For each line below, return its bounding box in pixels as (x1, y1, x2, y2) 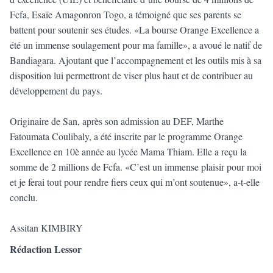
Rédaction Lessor (10, 242, 82, 257)
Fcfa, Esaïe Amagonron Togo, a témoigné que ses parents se (10, 8, 241, 21)
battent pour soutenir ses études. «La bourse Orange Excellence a (10, 23, 259, 37)
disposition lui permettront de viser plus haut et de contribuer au (10, 69, 253, 82)
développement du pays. (10, 84, 102, 97)
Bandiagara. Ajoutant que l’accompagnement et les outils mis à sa (10, 54, 261, 67)
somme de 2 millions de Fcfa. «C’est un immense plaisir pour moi (10, 160, 261, 174)
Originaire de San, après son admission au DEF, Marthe (10, 115, 224, 128)
